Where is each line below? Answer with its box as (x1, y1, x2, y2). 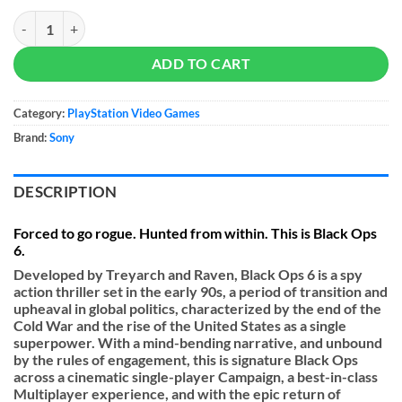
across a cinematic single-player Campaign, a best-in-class (13, 367, 378, 385)
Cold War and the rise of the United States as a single (13, 316, 346, 334)
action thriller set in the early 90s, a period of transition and (13, 282, 388, 300)
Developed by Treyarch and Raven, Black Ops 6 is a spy (13, 265, 363, 283)
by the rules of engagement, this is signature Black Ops (13, 350, 358, 368)
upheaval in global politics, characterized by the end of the (13, 299, 381, 317)
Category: (13, 106, 67, 121)
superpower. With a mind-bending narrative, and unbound (13, 333, 382, 351)
